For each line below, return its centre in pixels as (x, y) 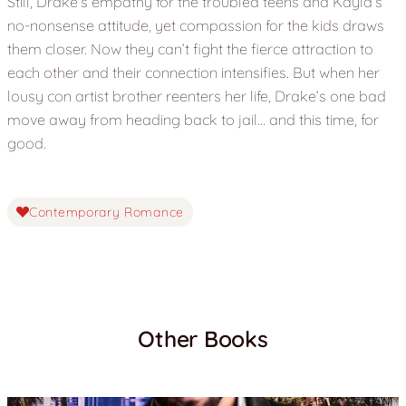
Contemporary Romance (106, 212)
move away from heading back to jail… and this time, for (193, 120)
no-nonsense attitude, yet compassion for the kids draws (196, 26)
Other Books (203, 338)
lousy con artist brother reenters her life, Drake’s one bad (197, 97)
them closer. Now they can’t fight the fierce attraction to (190, 49)
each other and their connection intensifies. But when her (193, 73)
